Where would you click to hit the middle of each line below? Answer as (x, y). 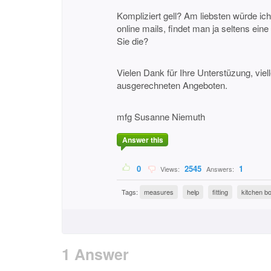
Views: (169, 169)
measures (159, 192)
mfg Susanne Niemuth (161, 116)
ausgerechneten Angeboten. (172, 85)
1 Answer (95, 254)
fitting (220, 192)
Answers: (220, 169)
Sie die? (132, 41)
